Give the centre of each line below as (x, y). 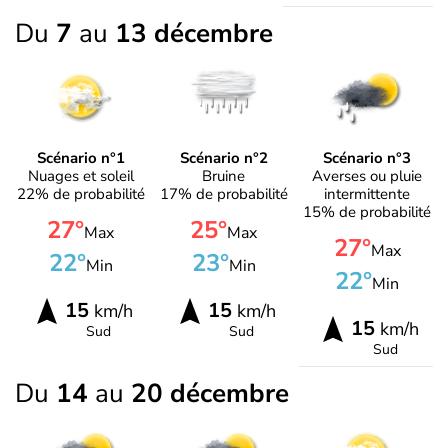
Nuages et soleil (80, 176)
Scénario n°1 (80, 158)
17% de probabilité (223, 194)
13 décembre (194, 33)
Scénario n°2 (223, 158)
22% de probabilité (80, 194)
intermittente (367, 194)
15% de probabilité (367, 212)
